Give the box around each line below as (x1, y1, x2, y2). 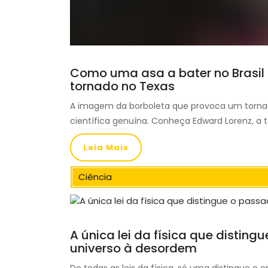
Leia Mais (83, 142, 129, 154)
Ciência (78, 170, 112, 184)
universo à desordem (70, 240, 197, 257)
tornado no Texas (70, 78, 175, 95)
